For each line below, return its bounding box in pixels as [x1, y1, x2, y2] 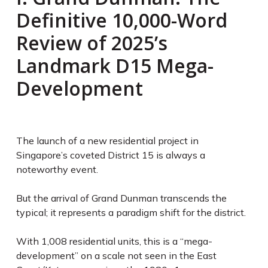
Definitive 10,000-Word [16, 7, 227, 33]
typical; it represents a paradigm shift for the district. [16, 206, 248, 218]
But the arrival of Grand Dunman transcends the [16, 192, 227, 204]
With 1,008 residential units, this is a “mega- [16, 235, 212, 247]
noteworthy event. [16, 163, 100, 175]
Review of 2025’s [16, 30, 167, 56]
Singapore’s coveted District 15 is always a [16, 149, 205, 161]
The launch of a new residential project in [16, 135, 199, 147]
